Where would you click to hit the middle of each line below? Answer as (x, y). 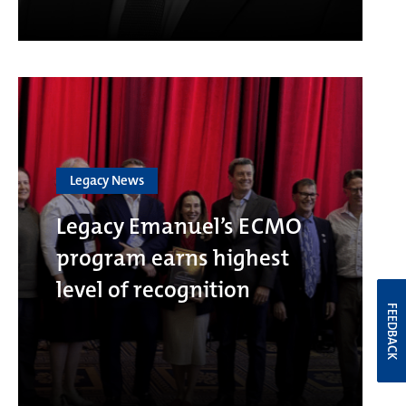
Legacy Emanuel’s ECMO (179, 226)
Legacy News (107, 180)
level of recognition (153, 289)
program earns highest (173, 257)
